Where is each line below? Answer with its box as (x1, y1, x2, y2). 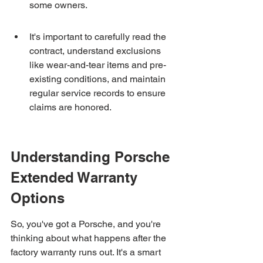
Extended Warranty (11, 169, 141, 186)
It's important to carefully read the (29, 31, 168, 42)
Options (11, 190, 65, 206)
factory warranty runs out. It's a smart (11, 247, 163, 258)
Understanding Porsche (11, 149, 174, 165)
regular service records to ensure (29, 87, 168, 99)
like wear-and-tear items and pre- (29, 59, 166, 70)
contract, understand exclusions (29, 45, 163, 56)
